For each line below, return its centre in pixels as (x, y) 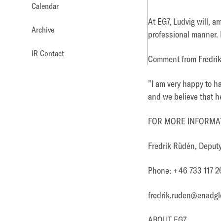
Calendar (45, 6)
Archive (43, 30)
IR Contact (48, 53)
